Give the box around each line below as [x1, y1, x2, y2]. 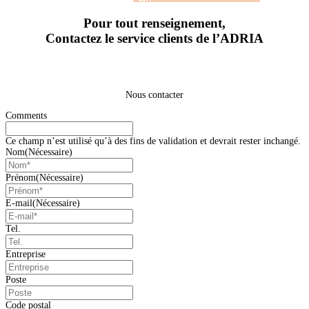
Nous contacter [126, 89, 183, 100]
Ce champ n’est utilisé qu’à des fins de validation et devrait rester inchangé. [6, 135, 301, 146]
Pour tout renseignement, [83, 15, 226, 30]
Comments [6, 110, 47, 121]
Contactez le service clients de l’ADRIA [46, 30, 263, 46]
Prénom [6, 172, 36, 183]
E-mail [6, 197, 32, 208]
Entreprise [6, 248, 46, 259]
